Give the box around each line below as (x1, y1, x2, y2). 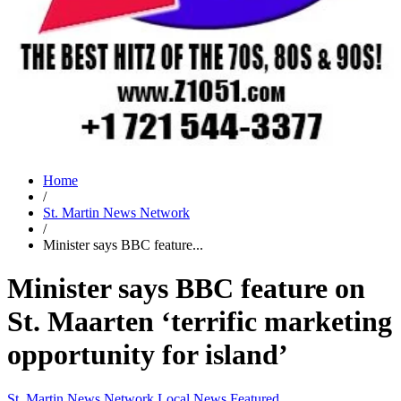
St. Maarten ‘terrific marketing (7, 305, 392, 338)
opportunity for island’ (7, 338, 288, 371)
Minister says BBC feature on (7, 272, 365, 305)
